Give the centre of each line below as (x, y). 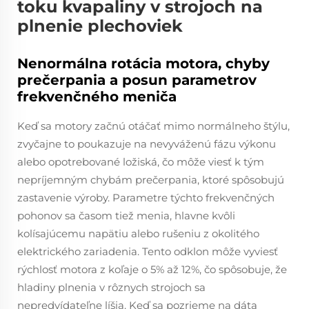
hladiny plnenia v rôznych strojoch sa (111, 287)
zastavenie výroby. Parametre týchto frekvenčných (146, 198)
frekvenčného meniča (97, 97)
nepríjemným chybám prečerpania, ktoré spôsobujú (151, 180)
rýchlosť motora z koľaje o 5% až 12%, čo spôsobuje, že (152, 269)
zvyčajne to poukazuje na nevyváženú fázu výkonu (147, 144)
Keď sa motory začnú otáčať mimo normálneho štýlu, (153, 126)
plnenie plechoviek (100, 26)
